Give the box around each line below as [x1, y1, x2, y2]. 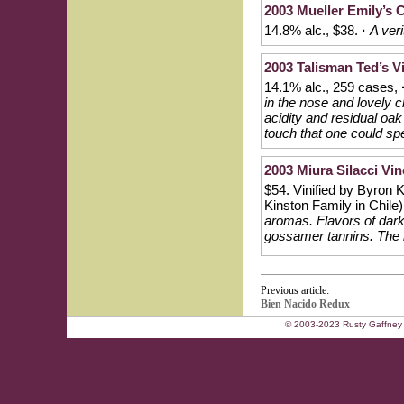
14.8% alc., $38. [264, 23, 362, 38]
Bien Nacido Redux [261, 298, 350, 310]
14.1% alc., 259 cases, [264, 79, 401, 95]
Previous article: [261, 284, 329, 297]
